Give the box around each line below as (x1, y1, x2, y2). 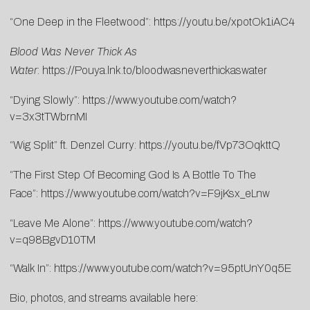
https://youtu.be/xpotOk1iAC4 (154, 16, 295, 28)
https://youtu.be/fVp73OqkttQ (139, 139, 280, 152)
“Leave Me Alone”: (10, 217, 98, 230)
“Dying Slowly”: (10, 94, 82, 107)
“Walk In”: (10, 262, 54, 275)
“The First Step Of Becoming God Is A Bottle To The (10, 169, 256, 181)
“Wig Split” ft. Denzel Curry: (10, 139, 139, 152)
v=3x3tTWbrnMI (10, 111, 87, 123)
